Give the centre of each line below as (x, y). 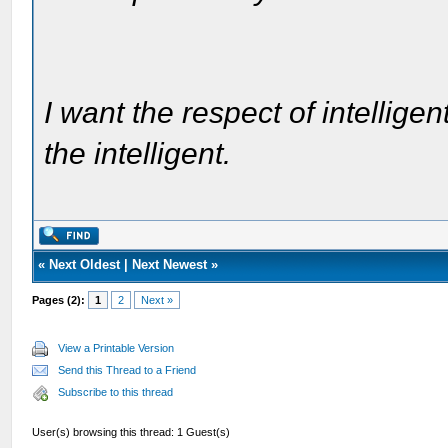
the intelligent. (138, 153)
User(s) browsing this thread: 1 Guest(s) (131, 432)
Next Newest (170, 264)
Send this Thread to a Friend (127, 370)
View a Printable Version (116, 348)
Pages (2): (59, 300)
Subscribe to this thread (116, 392)
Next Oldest (85, 264)
